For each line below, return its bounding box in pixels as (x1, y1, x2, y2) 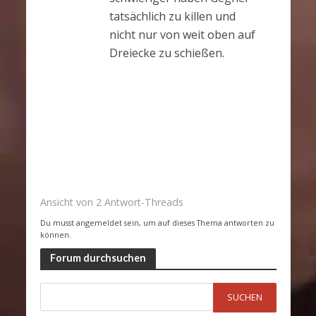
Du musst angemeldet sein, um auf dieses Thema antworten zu (39, 217, 274, 228)
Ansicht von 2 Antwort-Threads (39, 195, 183, 209)
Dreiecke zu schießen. (109, 45, 224, 61)
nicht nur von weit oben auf (109, 27, 255, 43)
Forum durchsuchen (49, 251, 146, 264)
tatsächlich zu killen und (109, 8, 236, 25)
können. (39, 229, 71, 240)
